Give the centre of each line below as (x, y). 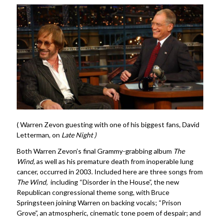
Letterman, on (39, 135)
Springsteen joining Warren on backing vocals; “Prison (99, 203)
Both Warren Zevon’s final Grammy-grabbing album (95, 151)
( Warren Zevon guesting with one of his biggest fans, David (108, 125)
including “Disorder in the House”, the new (113, 182)
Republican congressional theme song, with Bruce (93, 192)
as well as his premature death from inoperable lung (115, 162)
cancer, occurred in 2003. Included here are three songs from (110, 172)
